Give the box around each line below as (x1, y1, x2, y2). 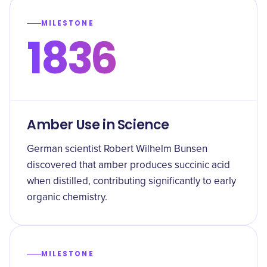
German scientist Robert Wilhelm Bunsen (27, 144, 207, 154)
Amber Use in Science (27, 116, 170, 134)
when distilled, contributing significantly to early (27, 176, 236, 187)
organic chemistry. (27, 193, 107, 203)
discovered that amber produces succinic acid (27, 160, 230, 170)
